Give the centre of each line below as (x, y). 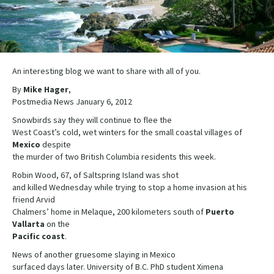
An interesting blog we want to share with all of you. (106, 71)
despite (56, 145)
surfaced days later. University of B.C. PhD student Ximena (118, 267)
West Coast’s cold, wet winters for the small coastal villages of (127, 132)
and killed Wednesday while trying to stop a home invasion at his (130, 187)
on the (57, 224)
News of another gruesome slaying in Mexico (94, 255)
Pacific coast (39, 236)
